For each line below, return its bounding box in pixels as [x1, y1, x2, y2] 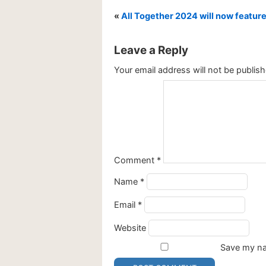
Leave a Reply [114, 43, 188, 57]
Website [114, 222, 146, 233]
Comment [114, 154, 157, 166]
